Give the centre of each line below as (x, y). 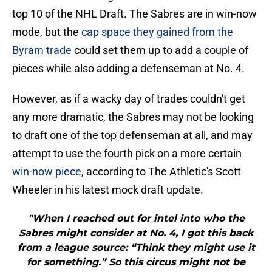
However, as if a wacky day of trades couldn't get (129, 99)
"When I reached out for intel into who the (136, 219)
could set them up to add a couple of (160, 50)
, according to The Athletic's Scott (161, 172)
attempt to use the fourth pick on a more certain (127, 154)
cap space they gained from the (157, 32)
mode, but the (47, 32)
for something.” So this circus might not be (136, 262)
